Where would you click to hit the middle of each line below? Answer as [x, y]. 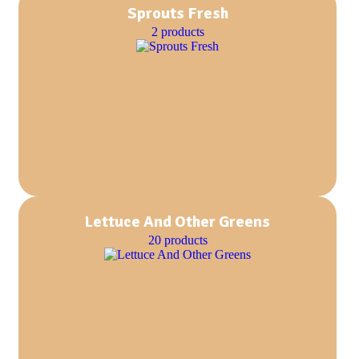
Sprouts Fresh [177, 13]
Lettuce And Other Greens [177, 222]
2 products [177, 32]
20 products [177, 240]
